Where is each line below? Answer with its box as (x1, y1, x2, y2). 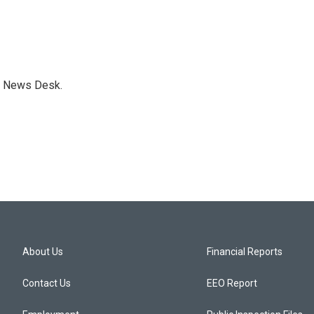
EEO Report (207, 278, 258, 289)
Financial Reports (207, 246, 283, 257)
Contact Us (22, 278, 71, 289)
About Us (22, 246, 63, 257)
